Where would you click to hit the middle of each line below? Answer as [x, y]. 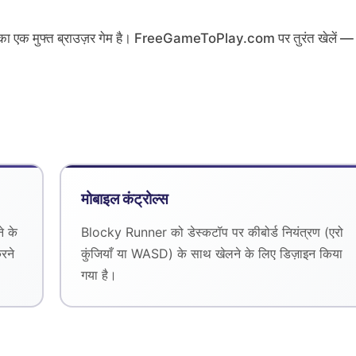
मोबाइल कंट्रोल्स [125, 199]
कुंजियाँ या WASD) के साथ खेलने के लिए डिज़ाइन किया [212, 253]
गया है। [99, 275]
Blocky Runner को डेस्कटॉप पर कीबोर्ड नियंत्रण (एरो [212, 232]
